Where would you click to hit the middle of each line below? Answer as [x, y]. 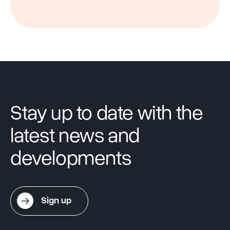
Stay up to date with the [107, 113]
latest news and [75, 136]
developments [71, 158]
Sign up [56, 200]
